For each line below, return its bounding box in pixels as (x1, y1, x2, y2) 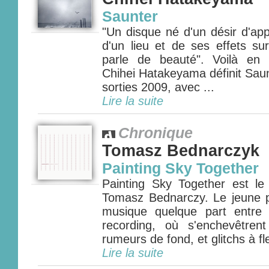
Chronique (118, 125, 193, 141)
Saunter (102, 8, 158, 25)
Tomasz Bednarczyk (102, 142, 259, 160)
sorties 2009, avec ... (102, 80, 214, 94)
